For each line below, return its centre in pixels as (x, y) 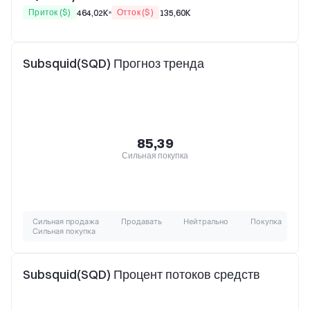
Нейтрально (206, 221)
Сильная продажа (66, 221)
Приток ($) (50, 12)
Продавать (141, 221)
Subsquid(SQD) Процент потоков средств (142, 274)
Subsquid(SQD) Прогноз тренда (113, 63)
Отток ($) (135, 12)
